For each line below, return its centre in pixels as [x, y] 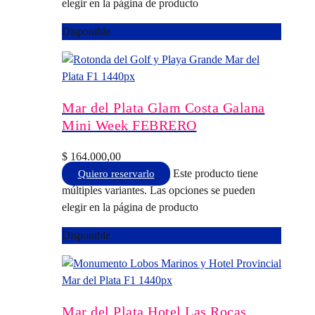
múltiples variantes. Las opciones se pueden [159, 190]
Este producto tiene [216, 173]
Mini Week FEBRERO [129, 125]
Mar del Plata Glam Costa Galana [163, 107]
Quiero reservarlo [116, 173]
